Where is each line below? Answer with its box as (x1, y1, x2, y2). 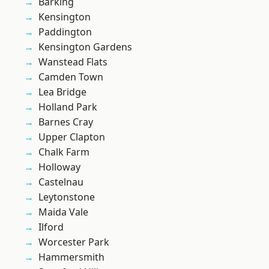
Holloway (38, 160, 80, 174)
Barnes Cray (38, 115, 93, 129)
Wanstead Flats (38, 55, 107, 69)
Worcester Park (38, 235, 109, 249)
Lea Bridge (38, 85, 86, 99)
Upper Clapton (38, 130, 105, 144)
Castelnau (38, 175, 83, 189)
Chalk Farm (38, 145, 89, 159)
